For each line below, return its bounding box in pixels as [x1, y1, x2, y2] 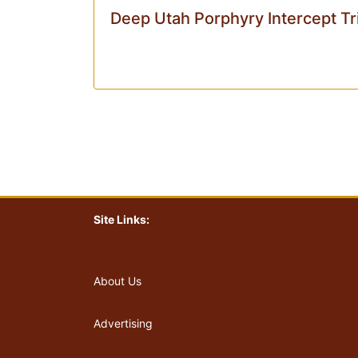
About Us [93, 274, 141, 288]
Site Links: [93, 213, 149, 227]
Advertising [93, 316, 153, 331]
